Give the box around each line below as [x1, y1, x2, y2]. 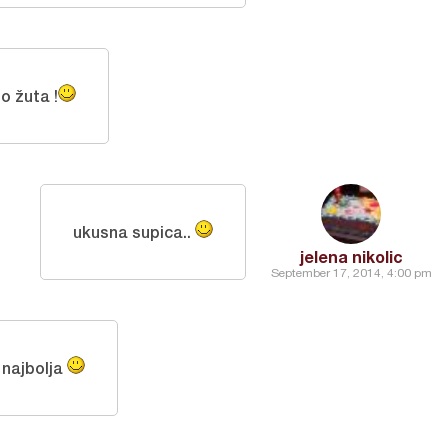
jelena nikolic [299, 247, 403, 266]
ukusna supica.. [73, 222, 195, 241]
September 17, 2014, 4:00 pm [270, 266, 432, 280]
